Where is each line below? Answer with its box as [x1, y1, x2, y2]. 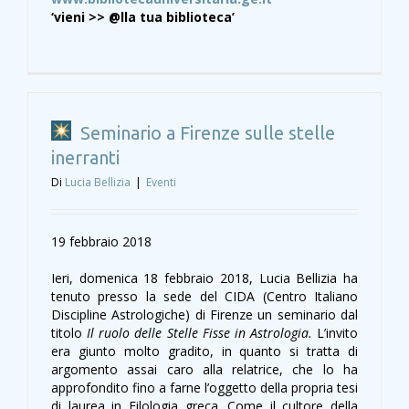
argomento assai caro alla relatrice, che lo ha [51, 361, 358, 379]
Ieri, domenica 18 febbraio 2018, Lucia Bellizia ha [51, 269, 358, 288]
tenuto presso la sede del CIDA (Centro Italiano [51, 288, 358, 306]
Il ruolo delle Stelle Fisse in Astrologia [87, 324, 309, 342]
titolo [51, 324, 88, 342]
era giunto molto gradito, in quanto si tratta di [51, 342, 358, 361]
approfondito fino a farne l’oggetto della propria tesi [51, 379, 358, 397]
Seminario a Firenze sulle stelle [76, 122, 335, 144]
